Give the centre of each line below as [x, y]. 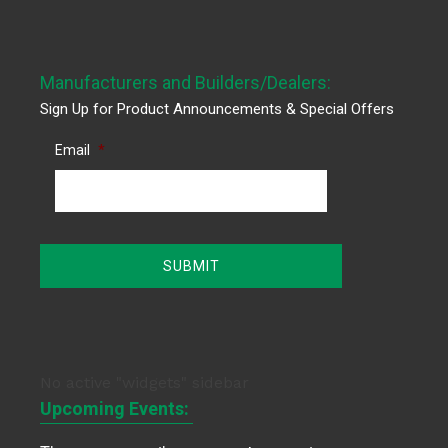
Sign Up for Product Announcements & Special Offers [217, 108]
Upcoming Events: [116, 408]
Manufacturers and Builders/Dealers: [185, 82]
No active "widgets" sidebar [144, 382]
